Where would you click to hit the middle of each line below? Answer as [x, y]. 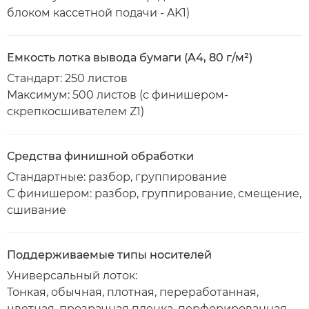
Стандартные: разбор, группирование [117, 177]
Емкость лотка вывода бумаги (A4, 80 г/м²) [130, 58]
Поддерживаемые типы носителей [109, 255]
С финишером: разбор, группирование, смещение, [154, 193]
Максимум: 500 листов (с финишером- [118, 95]
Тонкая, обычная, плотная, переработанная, [133, 292]
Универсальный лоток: [72, 276]
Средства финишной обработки [100, 156]
